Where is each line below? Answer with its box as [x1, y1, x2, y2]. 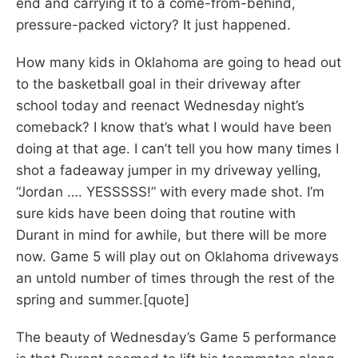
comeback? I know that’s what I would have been [16, 118, 332, 135]
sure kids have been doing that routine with [16, 205, 296, 221]
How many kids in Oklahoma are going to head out [16, 54, 341, 70]
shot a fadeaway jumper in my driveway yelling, [16, 161, 321, 178]
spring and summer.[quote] [16, 291, 189, 308]
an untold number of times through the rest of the [16, 269, 335, 286]
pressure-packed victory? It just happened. [16, 16, 291, 33]
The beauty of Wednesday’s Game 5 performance [16, 328, 336, 345]
